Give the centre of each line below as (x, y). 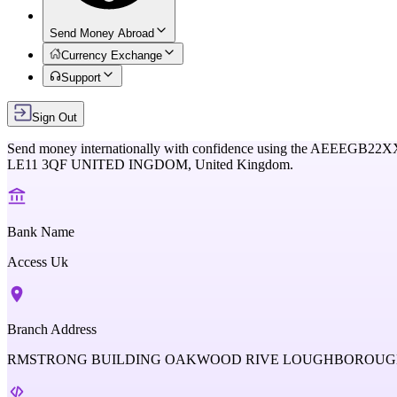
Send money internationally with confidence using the (157, 148)
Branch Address (52, 329)
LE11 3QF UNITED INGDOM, (101, 164)
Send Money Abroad (102, 33)
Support (82, 78)
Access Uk (38, 262)
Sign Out (54, 117)
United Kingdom (242, 164)
